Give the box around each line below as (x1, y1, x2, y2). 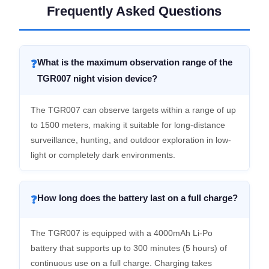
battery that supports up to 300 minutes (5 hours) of (30, 243, 227, 253)
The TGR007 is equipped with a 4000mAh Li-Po (30, 228, 213, 238)
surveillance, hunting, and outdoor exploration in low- (30, 135, 231, 145)
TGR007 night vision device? (37, 73, 157, 83)
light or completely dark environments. (30, 150, 175, 160)
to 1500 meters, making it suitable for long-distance (30, 120, 225, 130)
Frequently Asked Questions (47, 4, 222, 19)
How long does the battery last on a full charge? (37, 193, 238, 203)
